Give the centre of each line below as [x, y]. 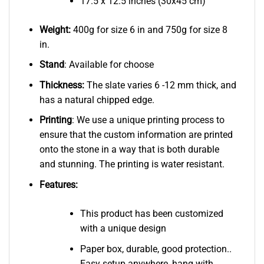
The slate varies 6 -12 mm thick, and [160, 85]
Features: [60, 184]
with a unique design [123, 228]
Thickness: [62, 85]
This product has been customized [151, 213]
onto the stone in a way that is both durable [129, 150]
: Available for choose [109, 65]
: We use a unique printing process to [148, 120]
